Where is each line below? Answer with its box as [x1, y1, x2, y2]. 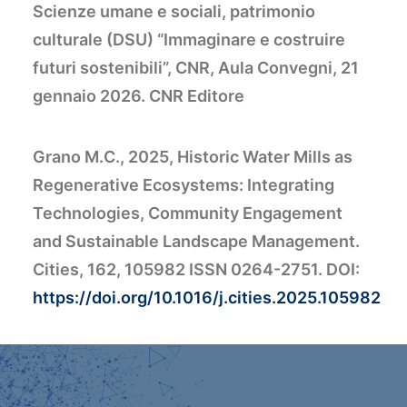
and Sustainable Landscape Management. [33, 232, 360, 251]
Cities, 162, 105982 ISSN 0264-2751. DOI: [33, 260, 360, 279]
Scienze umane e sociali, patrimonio [33, 2, 315, 21]
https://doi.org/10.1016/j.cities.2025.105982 [33, 288, 381, 307]
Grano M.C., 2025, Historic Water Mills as [33, 147, 352, 166]
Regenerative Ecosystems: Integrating [33, 175, 334, 194]
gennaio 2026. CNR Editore [33, 86, 244, 105]
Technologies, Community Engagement [33, 203, 342, 223]
